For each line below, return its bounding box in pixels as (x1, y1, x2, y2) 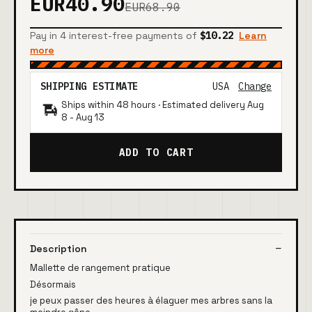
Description (30, 242, 87, 256)
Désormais (30, 278, 76, 290)
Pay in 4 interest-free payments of (30, 29, 200, 42)
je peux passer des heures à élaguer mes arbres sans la (30, 295, 272, 307)
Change (238, 80, 272, 93)
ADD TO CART (118, 146, 194, 159)
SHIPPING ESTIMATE (40, 80, 139, 93)
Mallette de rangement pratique (30, 262, 171, 274)
